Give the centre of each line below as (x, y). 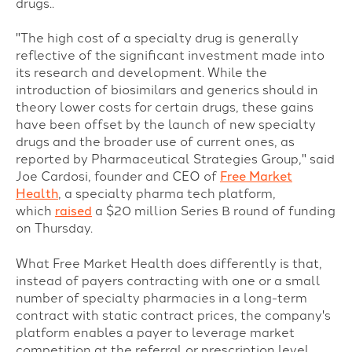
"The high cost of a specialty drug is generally (157, 38)
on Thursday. (56, 229)
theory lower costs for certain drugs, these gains (165, 108)
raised (73, 211)
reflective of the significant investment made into (170, 56)
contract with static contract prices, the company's (173, 315)
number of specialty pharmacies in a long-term (161, 298)
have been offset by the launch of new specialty (166, 125)
